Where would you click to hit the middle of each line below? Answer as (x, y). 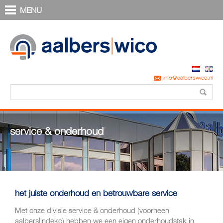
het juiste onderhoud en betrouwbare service (96, 193)
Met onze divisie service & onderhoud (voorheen (92, 210)
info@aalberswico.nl (188, 77)
